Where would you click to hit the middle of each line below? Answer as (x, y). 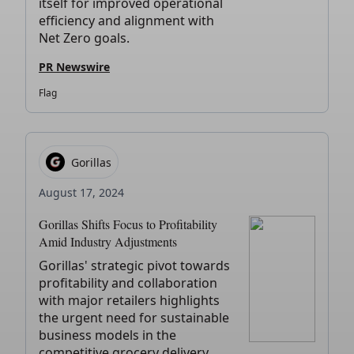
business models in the (107, 335)
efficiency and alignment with (126, 21)
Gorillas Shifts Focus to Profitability (128, 224)
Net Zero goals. (84, 38)
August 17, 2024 (81, 192)
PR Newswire (74, 67)
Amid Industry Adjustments (108, 241)
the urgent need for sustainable (134, 318)
